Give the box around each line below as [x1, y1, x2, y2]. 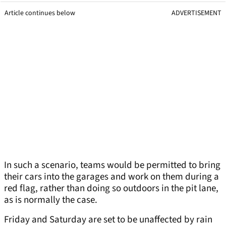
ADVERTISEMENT [172, 8, 221, 19]
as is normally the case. [4, 193, 97, 207]
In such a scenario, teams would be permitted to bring [4, 158, 220, 173]
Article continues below [5, 8, 75, 19]
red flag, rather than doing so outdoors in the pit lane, [4, 182, 218, 196]
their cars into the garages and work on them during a [4, 170, 219, 184]
